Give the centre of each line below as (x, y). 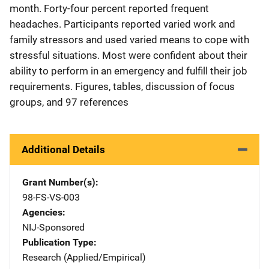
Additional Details (63, 150)
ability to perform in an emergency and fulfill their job (128, 71)
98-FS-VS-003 (51, 197)
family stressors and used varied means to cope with (129, 40)
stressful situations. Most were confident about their (128, 55)
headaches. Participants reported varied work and (122, 24)
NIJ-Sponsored (53, 227)
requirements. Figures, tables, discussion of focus (122, 86)
